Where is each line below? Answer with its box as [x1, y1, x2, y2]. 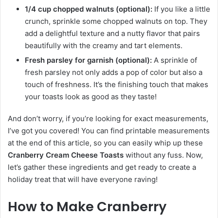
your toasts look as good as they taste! [25, 92, 157, 102]
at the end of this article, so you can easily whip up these [8, 138, 203, 148]
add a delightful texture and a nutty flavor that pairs [25, 29, 200, 38]
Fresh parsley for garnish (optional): [25, 55, 152, 65]
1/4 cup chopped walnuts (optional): [25, 4, 152, 14]
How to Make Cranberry [8, 198, 166, 216]
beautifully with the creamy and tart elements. [25, 41, 182, 51]
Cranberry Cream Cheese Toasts [8, 150, 124, 160]
